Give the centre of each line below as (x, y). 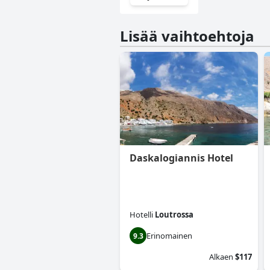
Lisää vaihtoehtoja (187, 36)
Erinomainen (169, 236)
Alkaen (221, 257)
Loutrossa (174, 215)
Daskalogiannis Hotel (181, 158)
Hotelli (141, 215)
